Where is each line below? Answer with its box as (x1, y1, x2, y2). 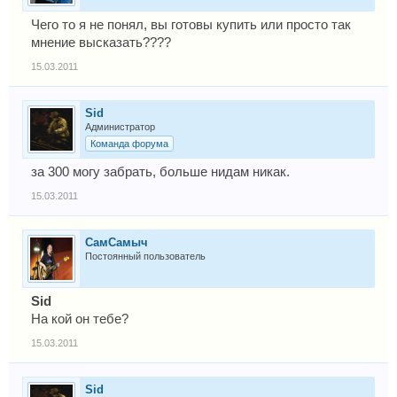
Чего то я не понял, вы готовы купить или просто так (31, 18, 351, 32)
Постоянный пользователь (85, 251, 206, 261)
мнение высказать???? (31, 35, 171, 50)
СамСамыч (85, 236, 148, 249)
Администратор (85, 121, 155, 132)
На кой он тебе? (31, 312, 128, 326)
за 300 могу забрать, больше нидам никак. (31, 165, 290, 179)
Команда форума (90, 138, 168, 149)
